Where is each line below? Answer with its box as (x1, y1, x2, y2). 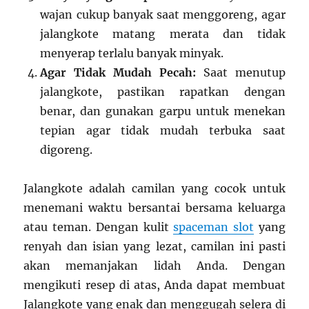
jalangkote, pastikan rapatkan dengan (40, 85, 286, 99)
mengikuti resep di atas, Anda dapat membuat (23, 278, 286, 292)
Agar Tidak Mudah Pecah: (40, 66, 196, 80)
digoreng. (40, 143, 93, 157)
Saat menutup (195, 66, 286, 80)
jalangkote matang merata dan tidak (40, 27, 286, 41)
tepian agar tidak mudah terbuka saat (40, 123, 286, 138)
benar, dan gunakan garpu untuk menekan (40, 104, 286, 119)
